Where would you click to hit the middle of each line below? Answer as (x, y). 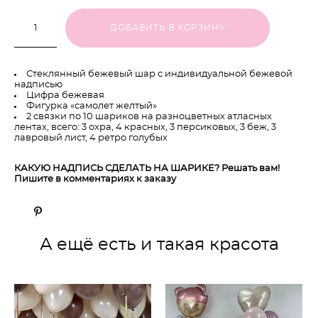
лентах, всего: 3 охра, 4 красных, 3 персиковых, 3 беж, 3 (145, 127)
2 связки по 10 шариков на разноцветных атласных (149, 116)
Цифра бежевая (66, 95)
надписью (39, 84)
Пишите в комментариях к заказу (95, 179)
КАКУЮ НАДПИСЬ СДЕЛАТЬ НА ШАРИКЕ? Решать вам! (147, 168)
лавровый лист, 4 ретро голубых (91, 138)
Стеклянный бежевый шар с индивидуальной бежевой (159, 74)
